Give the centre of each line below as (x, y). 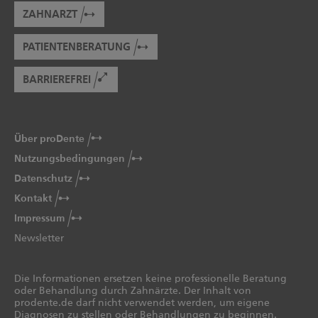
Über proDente (49, 139)
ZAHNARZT (50, 14)
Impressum (39, 218)
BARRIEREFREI (57, 80)
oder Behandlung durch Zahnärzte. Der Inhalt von (133, 291)
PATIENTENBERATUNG (77, 48)
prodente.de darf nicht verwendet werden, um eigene (142, 303)
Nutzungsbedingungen (70, 159)
